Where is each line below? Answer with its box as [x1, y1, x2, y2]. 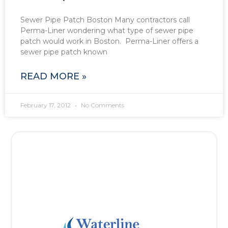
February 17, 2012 [20, 101, 72, 109]
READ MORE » [20, 70, 87, 82]
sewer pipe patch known [20, 47, 107, 56]
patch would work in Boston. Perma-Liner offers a [20, 36, 198, 46]
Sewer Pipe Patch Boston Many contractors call [20, 15, 190, 24]
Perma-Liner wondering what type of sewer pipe [20, 25, 193, 35]
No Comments [79, 101, 124, 109]
